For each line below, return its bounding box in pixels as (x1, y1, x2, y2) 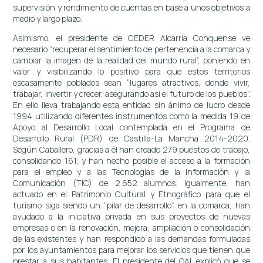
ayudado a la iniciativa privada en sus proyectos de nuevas (13, 210, 250, 222)
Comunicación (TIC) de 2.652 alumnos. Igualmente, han (13, 177, 250, 188)
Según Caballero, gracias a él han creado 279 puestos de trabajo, (13, 143, 250, 155)
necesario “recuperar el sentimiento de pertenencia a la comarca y (13, 43, 250, 55)
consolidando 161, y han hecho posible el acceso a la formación (13, 154, 250, 166)
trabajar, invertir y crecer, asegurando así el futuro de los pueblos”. (13, 87, 250, 99)
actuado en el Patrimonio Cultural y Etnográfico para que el (13, 188, 250, 200)
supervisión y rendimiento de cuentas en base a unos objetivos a (13, 1, 250, 13)
